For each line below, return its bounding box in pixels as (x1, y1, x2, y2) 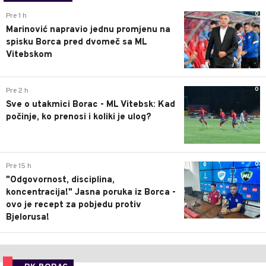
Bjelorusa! (6, 211, 49, 223)
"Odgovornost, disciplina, (6, 174, 115, 186)
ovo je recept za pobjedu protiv (6, 199, 141, 211)
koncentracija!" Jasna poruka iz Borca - (6, 186, 176, 198)
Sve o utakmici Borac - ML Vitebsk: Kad (6, 99, 175, 111)
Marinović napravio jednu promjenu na (6, 24, 170, 36)
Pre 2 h (6, 86, 28, 96)
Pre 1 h (6, 11, 27, 21)
